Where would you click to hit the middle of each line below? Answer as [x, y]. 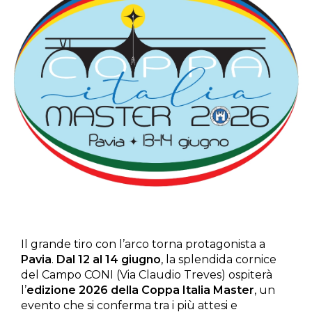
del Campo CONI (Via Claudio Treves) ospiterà [147, 275]
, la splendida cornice [219, 260]
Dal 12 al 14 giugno [109, 260]
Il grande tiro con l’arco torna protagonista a [143, 244]
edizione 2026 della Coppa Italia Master [140, 290]
